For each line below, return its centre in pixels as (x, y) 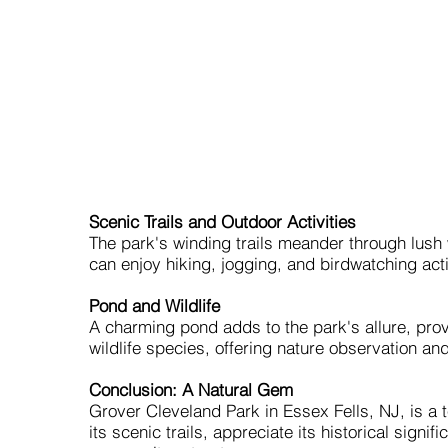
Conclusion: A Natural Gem (190, 389)
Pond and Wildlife (154, 305)
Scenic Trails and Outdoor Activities (222, 221)
